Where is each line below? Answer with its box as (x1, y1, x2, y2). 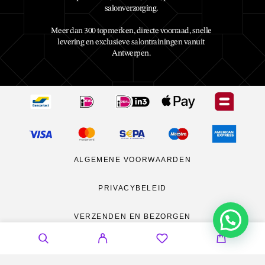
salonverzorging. (104, 4, 158, 12)
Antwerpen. (112, 49, 151, 57)
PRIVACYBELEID (98, 184, 167, 192)
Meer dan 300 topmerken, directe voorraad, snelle (50, 26, 212, 35)
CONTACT (163, 241, 203, 249)
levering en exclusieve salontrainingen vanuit (57, 37, 205, 46)
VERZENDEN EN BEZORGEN (74, 212, 191, 221)
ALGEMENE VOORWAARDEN (73, 156, 192, 164)
